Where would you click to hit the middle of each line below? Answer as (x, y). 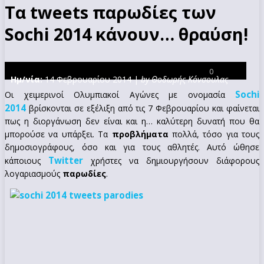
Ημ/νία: (27, 79)
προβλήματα (140, 134)
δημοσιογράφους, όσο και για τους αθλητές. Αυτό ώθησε (132, 147)
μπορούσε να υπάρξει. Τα (58, 134)
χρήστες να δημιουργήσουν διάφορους (171, 160)
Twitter (66, 160)
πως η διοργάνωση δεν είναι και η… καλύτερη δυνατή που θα (132, 121)
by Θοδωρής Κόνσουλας (184, 79)
